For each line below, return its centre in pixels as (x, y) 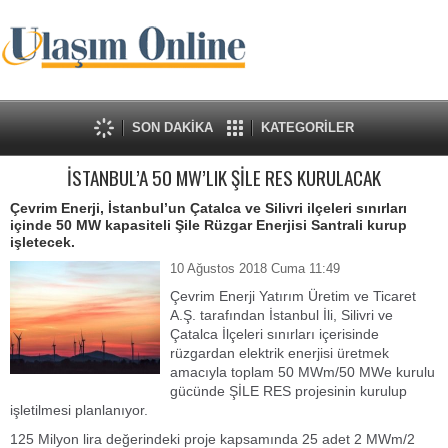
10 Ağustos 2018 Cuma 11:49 (255, 268)
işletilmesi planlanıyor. (79, 410)
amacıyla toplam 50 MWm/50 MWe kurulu (302, 372)
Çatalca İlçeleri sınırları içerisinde (274, 334)
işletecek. (42, 242)
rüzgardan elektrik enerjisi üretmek (279, 353)
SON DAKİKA (172, 127)
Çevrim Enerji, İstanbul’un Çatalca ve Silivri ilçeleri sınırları (208, 208)
